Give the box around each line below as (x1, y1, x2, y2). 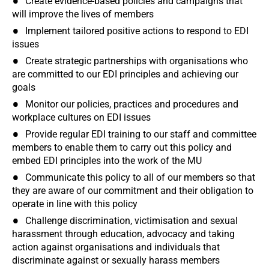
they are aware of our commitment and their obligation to (12, 185, 253, 196)
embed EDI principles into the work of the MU (12, 155, 202, 166)
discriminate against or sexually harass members (12, 255, 220, 266)
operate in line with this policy (12, 198, 138, 210)
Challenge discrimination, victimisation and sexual (25, 215, 238, 226)
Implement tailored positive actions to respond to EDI (25, 25, 249, 37)
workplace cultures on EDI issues (12, 112, 151, 123)
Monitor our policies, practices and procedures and (25, 98, 238, 110)
